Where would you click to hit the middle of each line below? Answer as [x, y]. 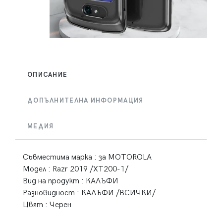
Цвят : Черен [47, 205]
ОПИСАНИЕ [48, 75]
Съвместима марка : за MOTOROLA [87, 158]
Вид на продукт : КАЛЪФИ [71, 181]
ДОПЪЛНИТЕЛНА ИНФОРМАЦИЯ [85, 101]
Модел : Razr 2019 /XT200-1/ [76, 169]
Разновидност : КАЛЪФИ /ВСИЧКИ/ [89, 193]
